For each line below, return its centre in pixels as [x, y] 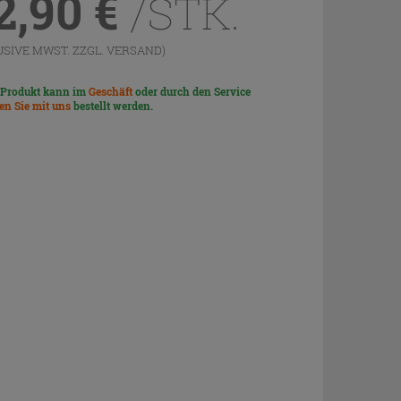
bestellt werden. [112, 106]
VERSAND [134, 50]
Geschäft [111, 91]
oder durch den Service [192, 91]
